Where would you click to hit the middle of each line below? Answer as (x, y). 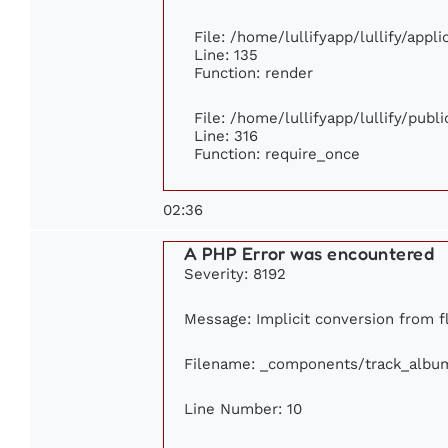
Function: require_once (277, 154)
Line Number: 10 (243, 409)
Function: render (253, 73)
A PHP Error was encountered (309, 253)
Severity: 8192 (235, 274)
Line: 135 (226, 55)
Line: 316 (226, 136)
